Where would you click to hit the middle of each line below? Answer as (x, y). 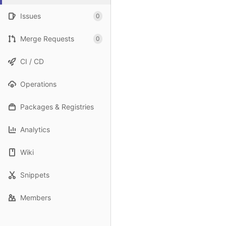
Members (36, 197)
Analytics (35, 129)
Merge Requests (47, 39)
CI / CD (32, 61)
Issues (31, 16)
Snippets (35, 175)
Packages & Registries (57, 107)
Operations (38, 84)
